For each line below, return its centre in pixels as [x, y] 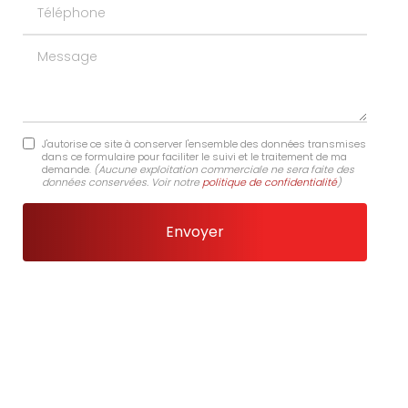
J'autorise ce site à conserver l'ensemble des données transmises [204, 143]
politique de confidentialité [269, 182]
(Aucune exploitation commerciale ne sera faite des [224, 169]
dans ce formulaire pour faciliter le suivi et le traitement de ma [194, 156]
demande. [67, 169]
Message [54, 51]
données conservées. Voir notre [122, 182]
